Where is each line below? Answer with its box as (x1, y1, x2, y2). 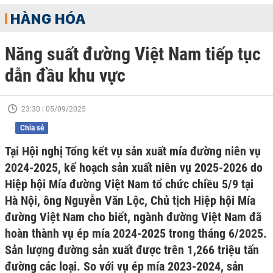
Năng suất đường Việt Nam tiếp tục (5, 43, 261, 65)
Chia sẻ (19, 124, 44, 132)
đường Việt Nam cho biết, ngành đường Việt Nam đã (5, 210, 261, 224)
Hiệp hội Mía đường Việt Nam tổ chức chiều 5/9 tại (5, 177, 253, 191)
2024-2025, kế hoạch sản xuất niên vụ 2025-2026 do (5, 160, 263, 175)
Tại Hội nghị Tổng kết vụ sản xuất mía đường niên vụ (5, 144, 261, 158)
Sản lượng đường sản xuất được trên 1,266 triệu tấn (5, 243, 259, 257)
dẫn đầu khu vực (5, 65, 126, 86)
